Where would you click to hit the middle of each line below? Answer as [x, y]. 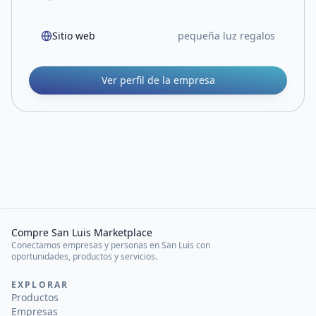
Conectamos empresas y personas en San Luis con [111, 245]
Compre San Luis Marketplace [82, 232]
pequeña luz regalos [226, 36]
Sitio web [74, 36]
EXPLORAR [40, 285]
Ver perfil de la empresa [158, 80]
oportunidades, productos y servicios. [84, 256]
